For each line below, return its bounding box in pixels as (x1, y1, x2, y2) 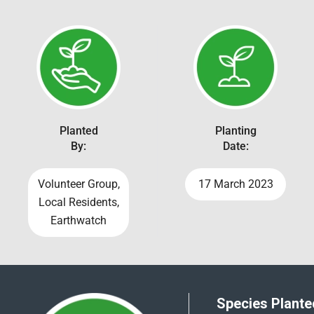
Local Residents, (38, 195, 119, 209)
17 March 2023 (198, 177, 273, 191)
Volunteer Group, (37, 177, 120, 191)
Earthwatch (50, 213, 107, 227)
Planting (214, 123, 257, 137)
